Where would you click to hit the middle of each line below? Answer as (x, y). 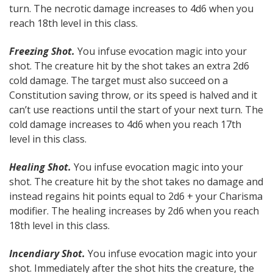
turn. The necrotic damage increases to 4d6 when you (131, 9)
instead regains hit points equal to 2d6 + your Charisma (136, 197)
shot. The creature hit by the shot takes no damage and (136, 182)
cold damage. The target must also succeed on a (119, 81)
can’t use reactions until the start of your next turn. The (136, 110)
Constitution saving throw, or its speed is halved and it (133, 95)
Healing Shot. (40, 167)
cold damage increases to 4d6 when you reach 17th (125, 125)
